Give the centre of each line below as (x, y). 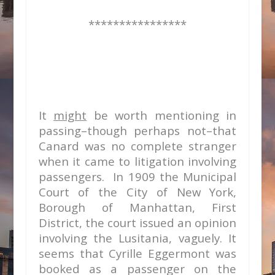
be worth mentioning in (162, 115)
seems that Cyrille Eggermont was (137, 253)
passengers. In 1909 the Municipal (137, 176)
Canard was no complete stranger (137, 146)
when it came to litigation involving (137, 161)
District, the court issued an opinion (137, 223)
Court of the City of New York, (137, 192)
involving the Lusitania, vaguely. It (137, 238)
